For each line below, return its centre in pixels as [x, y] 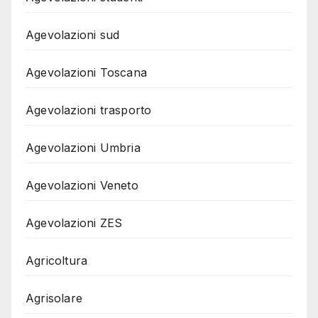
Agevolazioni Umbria [83, 148]
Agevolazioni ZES [74, 223]
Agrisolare [54, 298]
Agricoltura [57, 261]
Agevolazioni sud [73, 35]
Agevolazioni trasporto [89, 110]
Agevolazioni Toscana [86, 73]
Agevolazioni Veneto [82, 186]
